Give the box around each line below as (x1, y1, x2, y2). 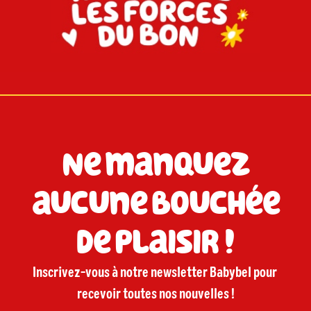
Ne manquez (62, 144, 249, 185)
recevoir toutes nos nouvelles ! (76, 287, 235, 302)
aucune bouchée (31, 183, 280, 224)
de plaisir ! (75, 222, 236, 262)
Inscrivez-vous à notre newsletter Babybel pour (32, 265, 277, 280)
